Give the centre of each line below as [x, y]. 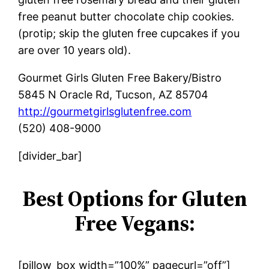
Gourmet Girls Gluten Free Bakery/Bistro [120, 77]
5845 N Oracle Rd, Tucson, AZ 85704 [113, 94]
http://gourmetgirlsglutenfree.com [105, 111]
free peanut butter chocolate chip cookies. [126, 16]
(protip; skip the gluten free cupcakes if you [129, 33]
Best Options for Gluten [134, 198]
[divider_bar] [50, 156]
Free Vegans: [134, 223]
